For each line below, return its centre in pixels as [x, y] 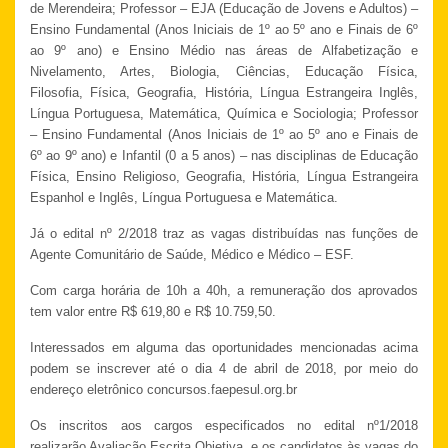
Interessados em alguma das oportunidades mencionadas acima [224, 348]
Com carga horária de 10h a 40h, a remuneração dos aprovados [224, 291]
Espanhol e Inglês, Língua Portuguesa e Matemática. [184, 198]
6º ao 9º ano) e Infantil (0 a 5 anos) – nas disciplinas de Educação [224, 156]
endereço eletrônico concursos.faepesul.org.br [163, 390]
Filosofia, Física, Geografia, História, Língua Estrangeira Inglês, [224, 93]
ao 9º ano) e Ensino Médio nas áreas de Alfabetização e [224, 51]
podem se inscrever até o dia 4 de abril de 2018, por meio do [224, 369]
